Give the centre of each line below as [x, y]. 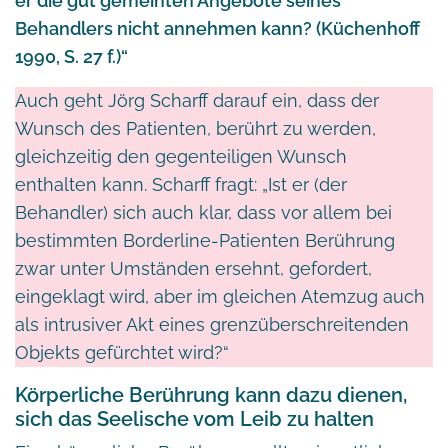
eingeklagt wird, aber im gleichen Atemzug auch [220, 296]
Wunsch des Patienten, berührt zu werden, [195, 128]
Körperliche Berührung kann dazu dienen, [211, 394]
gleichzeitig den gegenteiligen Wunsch [181, 156]
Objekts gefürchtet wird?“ [122, 352]
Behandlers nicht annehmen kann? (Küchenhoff [217, 28]
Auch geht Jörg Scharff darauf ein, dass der [197, 100]
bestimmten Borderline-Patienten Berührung [205, 240]
